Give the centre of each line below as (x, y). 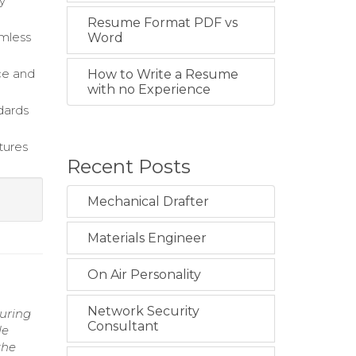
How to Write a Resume (163, 75)
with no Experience (149, 90)
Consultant (123, 327)
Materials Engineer (147, 238)
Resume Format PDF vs (162, 23)
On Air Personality (144, 275)
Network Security (143, 311)
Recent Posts (128, 167)
